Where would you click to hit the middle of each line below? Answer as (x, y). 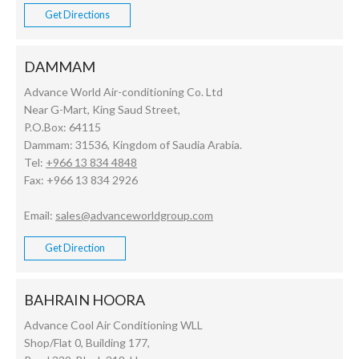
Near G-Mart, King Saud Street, (102, 110)
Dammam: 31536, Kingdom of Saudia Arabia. (133, 145)
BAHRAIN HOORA (85, 300)
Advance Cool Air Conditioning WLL (113, 325)
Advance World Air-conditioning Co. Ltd (123, 92)
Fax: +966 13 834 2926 (81, 180)
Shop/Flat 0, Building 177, (87, 343)
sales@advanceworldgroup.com (134, 216)
